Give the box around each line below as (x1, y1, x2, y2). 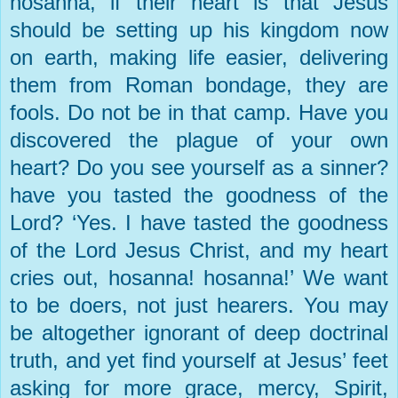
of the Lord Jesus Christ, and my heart (10, 238, 388, 263)
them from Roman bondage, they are (10, 73, 388, 98)
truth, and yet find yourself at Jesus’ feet (10, 348, 388, 373)
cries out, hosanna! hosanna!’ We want (10, 266, 388, 291)
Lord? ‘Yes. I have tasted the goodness (10, 211, 388, 235)
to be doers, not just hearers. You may (10, 293, 388, 318)
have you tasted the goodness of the (10, 183, 388, 208)
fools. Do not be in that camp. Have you (10, 100, 388, 125)
